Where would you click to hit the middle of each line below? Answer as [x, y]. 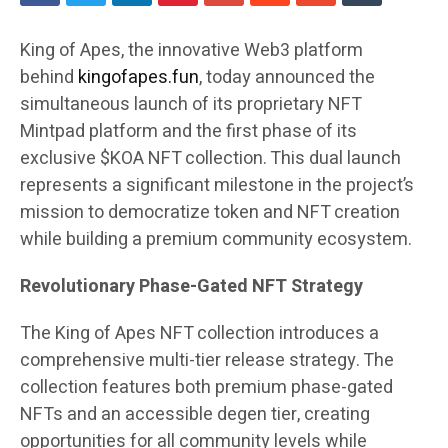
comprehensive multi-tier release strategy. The [207, 361]
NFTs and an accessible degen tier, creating [195, 415]
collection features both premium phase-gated [206, 388]
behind [49, 78]
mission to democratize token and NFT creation [210, 213]
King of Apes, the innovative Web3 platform [191, 51]
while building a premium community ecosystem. [216, 240]
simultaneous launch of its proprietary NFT [190, 105]
